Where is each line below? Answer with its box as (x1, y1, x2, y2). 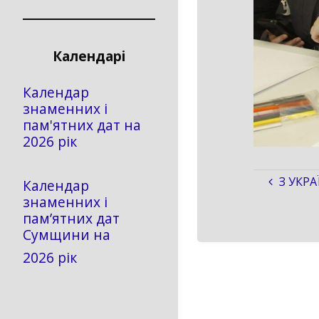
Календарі (53, 46, 125, 66)
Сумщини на (23, 224, 110, 244)
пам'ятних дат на (23, 115, 141, 135)
